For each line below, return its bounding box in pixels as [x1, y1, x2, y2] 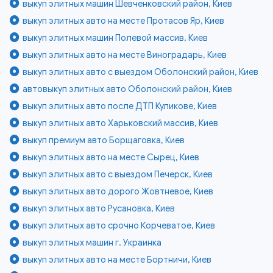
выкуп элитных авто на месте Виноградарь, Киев [23, 49, 227, 61]
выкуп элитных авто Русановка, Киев [23, 203, 175, 214]
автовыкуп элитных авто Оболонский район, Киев [23, 83, 233, 95]
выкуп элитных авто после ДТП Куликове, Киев [23, 101, 218, 112]
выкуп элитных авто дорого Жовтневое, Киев [23, 186, 214, 197]
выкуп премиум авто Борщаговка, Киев [23, 135, 185, 146]
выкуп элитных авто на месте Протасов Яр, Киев [23, 15, 225, 27]
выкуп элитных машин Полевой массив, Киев [23, 32, 208, 44]
